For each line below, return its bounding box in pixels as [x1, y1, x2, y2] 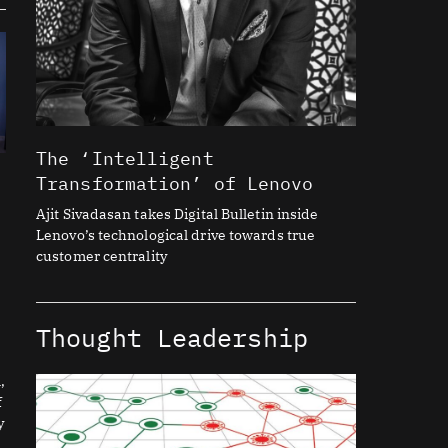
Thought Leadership [36, 321, 308, 354]
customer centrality [36, 247, 167, 265]
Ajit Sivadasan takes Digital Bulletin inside [36, 205, 319, 223]
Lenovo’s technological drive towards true [36, 226, 316, 244]
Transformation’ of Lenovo [36, 172, 314, 195]
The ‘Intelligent [36, 147, 214, 170]
